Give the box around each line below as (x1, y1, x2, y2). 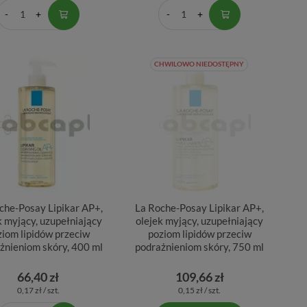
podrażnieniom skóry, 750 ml (135, 240, 265, 253)
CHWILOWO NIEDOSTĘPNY (153, 60, 244, 69)
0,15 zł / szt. (178, 284, 221, 295)
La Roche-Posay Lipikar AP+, (135, 201, 265, 214)
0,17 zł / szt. (16, 284, 60, 295)
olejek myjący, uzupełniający (136, 214, 264, 227)
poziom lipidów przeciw (147, 227, 251, 240)
